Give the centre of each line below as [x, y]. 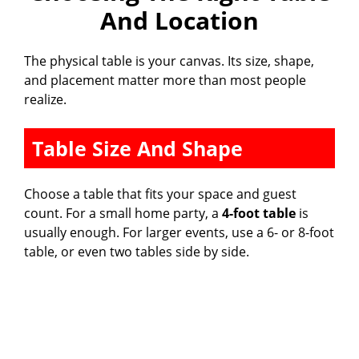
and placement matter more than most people [165, 80]
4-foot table [259, 213]
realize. [45, 99]
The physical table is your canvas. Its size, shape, [169, 61]
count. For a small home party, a [123, 213]
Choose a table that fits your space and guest [160, 194]
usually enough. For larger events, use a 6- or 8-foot [179, 232]
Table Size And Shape [137, 148]
